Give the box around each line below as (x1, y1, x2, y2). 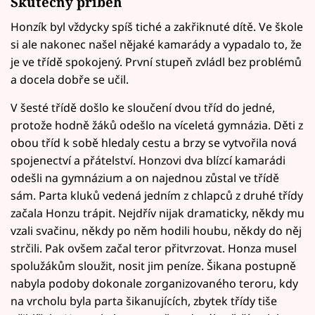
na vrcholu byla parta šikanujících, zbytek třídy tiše (11, 293, 277, 309)
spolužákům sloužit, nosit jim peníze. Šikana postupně (11, 258, 296, 274)
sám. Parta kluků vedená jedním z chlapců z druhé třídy (11, 188, 303, 204)
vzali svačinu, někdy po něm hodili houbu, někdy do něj (11, 223, 302, 239)
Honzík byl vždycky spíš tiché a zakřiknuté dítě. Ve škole (11, 19, 303, 35)
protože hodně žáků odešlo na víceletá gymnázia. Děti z (11, 117, 303, 134)
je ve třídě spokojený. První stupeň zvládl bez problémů (11, 54, 302, 70)
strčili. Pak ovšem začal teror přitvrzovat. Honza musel (11, 240, 297, 257)
